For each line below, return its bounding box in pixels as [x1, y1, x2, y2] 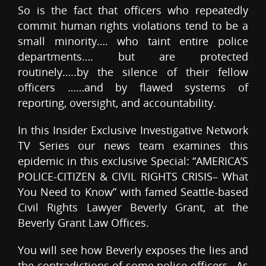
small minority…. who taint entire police [18, 34, 248, 49]
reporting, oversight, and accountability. [18, 96, 216, 110]
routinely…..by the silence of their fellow [18, 65, 248, 80]
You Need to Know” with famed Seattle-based [18, 185, 248, 199]
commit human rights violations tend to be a [18, 18, 248, 33]
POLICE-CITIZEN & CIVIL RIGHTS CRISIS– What [18, 169, 248, 184]
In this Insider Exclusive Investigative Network [18, 123, 248, 138]
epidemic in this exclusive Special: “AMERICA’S [18, 154, 248, 169]
